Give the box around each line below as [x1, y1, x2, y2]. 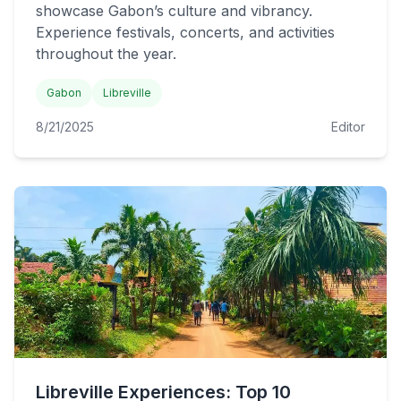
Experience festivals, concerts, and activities [36, 23, 335, 41]
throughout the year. [36, 45, 176, 63]
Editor [331, 119, 365, 134]
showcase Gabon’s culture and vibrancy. [36, 2, 312, 20]
